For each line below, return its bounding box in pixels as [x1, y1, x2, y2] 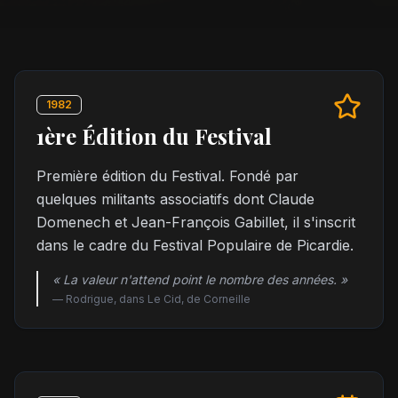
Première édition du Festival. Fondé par [36, 167, 298, 185]
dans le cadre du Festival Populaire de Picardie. [36, 236, 354, 254]
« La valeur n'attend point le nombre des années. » [52, 272, 347, 287]
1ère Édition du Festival [36, 122, 272, 150]
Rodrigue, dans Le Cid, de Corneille [66, 292, 251, 306]
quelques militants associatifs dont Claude [36, 190, 314, 208]
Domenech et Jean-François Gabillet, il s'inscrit [36, 213, 355, 231]
